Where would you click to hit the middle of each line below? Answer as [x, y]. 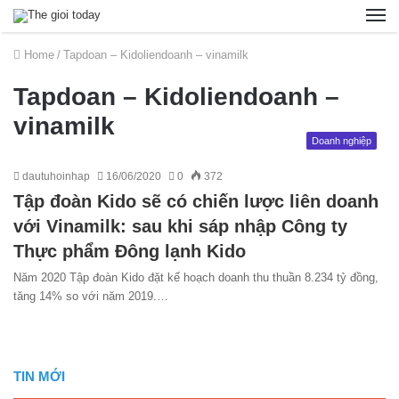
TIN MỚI [39, 376]
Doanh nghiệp [342, 141]
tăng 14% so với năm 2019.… [91, 296]
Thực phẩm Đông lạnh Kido [130, 251]
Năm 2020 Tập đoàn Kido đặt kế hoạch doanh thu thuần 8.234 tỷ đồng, [196, 277]
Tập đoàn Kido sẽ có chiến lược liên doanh [196, 201]
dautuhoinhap [55, 176]
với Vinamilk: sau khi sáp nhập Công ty [180, 226]
